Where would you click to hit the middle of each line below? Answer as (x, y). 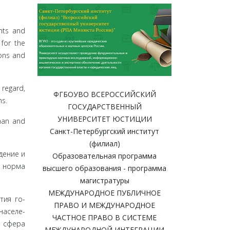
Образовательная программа (104, 156)
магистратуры (104, 181)
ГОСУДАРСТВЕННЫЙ (104, 107)
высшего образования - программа (104, 168)
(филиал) (104, 144)
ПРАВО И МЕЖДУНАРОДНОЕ (104, 205)
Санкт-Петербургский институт (104, 131)
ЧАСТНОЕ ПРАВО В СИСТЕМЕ (104, 218)
